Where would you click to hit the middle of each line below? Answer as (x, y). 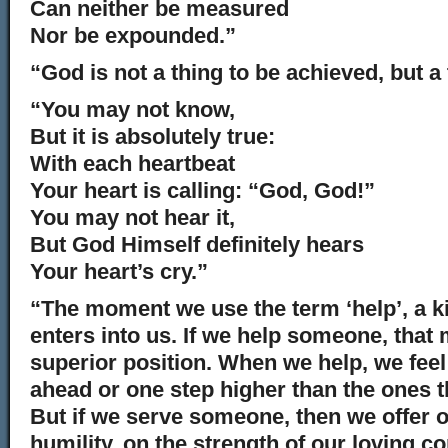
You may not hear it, (132, 217)
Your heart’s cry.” (119, 271)
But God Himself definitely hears (197, 244)
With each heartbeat (132, 163)
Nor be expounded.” (133, 35)
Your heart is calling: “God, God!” (202, 190)
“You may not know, (132, 109)
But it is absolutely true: (152, 136)
